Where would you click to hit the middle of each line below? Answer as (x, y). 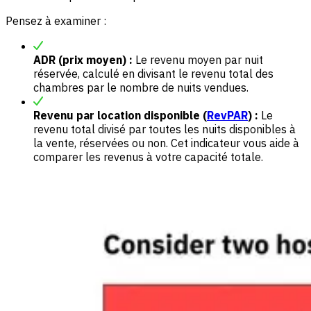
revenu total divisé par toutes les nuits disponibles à (165, 129)
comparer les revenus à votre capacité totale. (148, 157)
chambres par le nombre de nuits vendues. (141, 87)
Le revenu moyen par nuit (198, 59)
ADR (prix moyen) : (83, 59)
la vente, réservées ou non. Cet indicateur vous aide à (166, 143)
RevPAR (227, 115)
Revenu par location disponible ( (120, 115)
